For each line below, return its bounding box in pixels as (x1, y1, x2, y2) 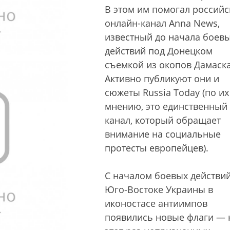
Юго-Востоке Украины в (105, 183, 213, 196)
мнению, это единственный (105, 100, 227, 112)
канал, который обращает (105, 114, 221, 126)
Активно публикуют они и (105, 72, 219, 85)
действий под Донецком (105, 45, 213, 57)
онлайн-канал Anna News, (105, 17, 220, 29)
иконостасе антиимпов (105, 197, 207, 209)
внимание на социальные (105, 128, 221, 140)
